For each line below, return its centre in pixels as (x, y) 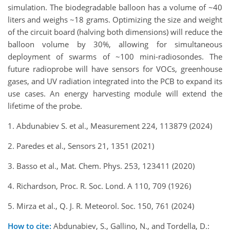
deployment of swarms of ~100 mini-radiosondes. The (115, 56)
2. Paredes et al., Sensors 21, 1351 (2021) (81, 146)
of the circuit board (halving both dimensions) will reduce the (115, 32)
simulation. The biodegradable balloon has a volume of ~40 (115, 7)
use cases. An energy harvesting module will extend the (115, 93)
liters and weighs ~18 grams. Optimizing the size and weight (115, 19)
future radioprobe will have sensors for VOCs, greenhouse (115, 69)
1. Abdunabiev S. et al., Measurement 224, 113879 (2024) (110, 126)
